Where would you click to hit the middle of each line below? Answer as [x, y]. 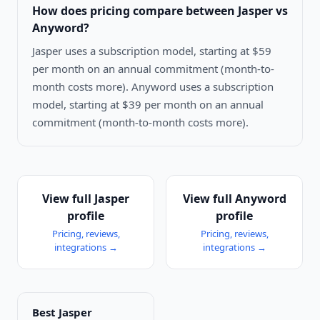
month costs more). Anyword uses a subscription [153, 86]
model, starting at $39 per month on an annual [148, 104]
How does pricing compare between [135, 10]
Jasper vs [263, 10]
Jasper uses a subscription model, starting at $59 [152, 50]
